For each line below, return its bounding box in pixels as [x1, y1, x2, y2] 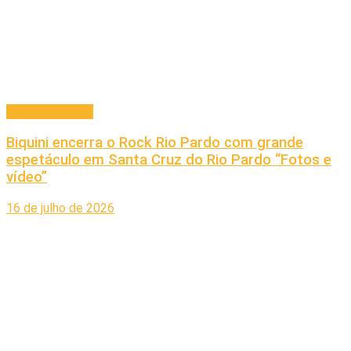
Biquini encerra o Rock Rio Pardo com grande [6, 133, 303, 151]
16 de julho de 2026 [6, 200, 114, 215]
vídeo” [6, 168, 47, 186]
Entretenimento [6, 104, 93, 120]
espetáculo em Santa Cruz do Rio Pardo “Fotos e [6, 150, 331, 168]
